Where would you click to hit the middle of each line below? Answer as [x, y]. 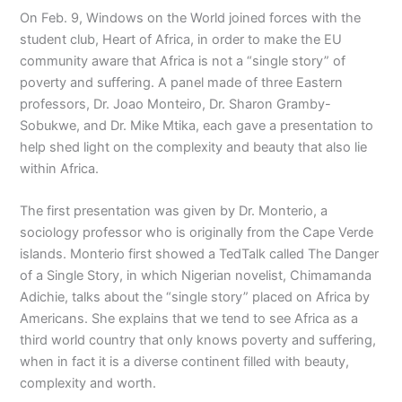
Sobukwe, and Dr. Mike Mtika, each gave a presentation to [197, 125]
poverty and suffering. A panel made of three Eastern [182, 82]
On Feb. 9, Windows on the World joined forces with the [191, 17]
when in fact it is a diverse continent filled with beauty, [185, 362]
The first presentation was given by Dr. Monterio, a [174, 211]
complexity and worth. [88, 384]
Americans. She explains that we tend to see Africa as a [189, 319]
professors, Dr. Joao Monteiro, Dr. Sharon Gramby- [176, 104]
